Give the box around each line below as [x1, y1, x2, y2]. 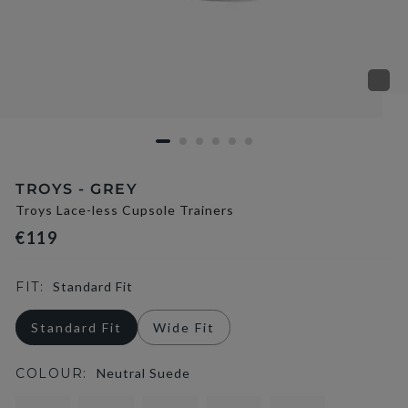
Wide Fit [153, 320, 215, 335]
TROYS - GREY [15, 180, 138, 198]
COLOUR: [15, 365, 87, 382]
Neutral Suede [96, 365, 190, 381]
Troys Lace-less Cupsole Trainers [15, 202, 234, 218]
